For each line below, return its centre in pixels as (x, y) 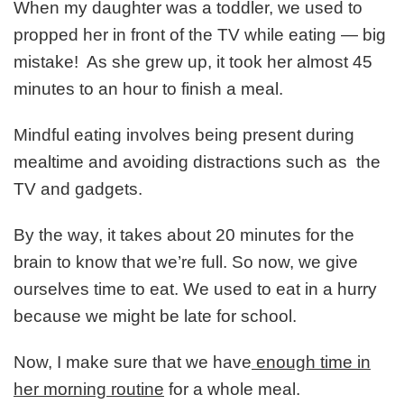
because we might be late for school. (157, 316)
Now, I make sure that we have (133, 362)
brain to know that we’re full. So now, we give (186, 262)
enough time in (311, 362)
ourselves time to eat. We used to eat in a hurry (195, 289)
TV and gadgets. (78, 188)
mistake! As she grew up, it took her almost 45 (193, 61)
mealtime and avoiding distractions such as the (197, 161)
